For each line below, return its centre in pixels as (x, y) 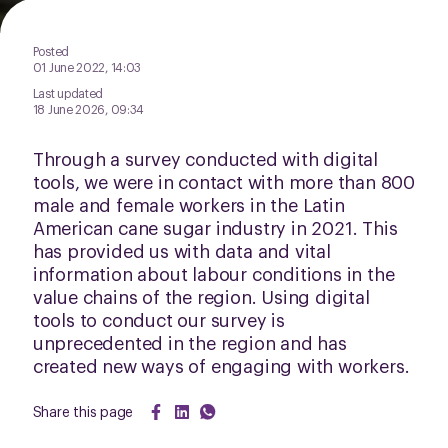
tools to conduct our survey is (158, 319)
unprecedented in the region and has (189, 342)
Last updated (68, 93)
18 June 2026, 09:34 (88, 109)
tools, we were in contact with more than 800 (223, 181)
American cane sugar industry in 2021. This (215, 227)
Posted (50, 51)
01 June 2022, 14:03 (87, 67)
